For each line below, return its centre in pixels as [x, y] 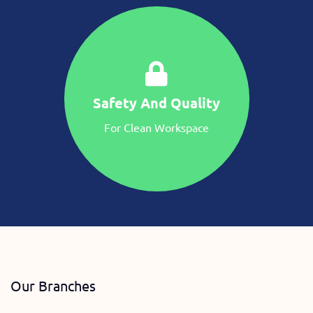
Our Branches [53, 286]
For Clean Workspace [156, 128]
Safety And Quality [156, 103]
